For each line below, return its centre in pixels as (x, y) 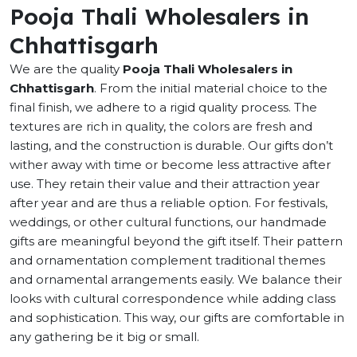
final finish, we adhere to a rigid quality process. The (163, 107)
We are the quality (66, 69)
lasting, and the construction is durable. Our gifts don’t (171, 145)
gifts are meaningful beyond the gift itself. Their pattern (176, 241)
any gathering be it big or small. (104, 337)
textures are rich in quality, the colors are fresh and (161, 126)
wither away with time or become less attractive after (170, 165)
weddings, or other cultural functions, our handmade (168, 222)
